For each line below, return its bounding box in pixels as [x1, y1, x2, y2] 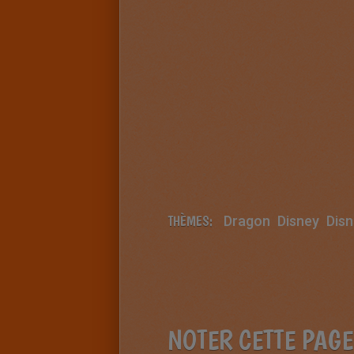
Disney [277, 213, 319, 229]
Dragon [224, 213, 270, 229]
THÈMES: [168, 213, 213, 229]
